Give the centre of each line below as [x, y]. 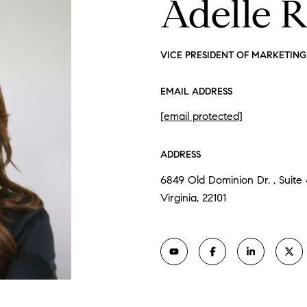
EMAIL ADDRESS [196, 91]
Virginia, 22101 [193, 197]
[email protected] [201, 116]
